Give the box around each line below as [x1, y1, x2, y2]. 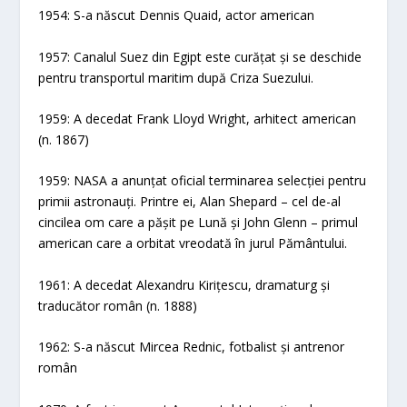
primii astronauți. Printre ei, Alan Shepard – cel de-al [38, 193, 342, 211]
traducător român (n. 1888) [38, 296, 198, 314]
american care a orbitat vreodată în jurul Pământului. [38, 234, 348, 253]
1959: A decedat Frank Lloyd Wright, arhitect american [38, 110, 357, 128]
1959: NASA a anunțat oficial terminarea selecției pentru [38, 172, 367, 190]
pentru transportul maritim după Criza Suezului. [38, 68, 314, 86]
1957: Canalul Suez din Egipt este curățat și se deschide [38, 47, 362, 65]
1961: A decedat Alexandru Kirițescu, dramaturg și [38, 275, 331, 293]
